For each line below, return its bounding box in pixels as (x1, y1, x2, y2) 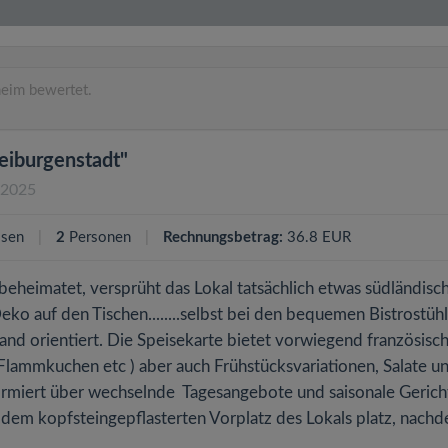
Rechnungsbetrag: (163, 230, 283, 245)
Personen (65, 230, 135, 245)
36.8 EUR (283, 230, 351, 245)
